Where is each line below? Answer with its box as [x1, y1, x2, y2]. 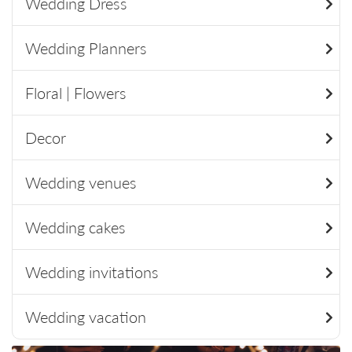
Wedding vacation [25, 307, 146, 327]
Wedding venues [25, 173, 137, 192]
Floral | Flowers [25, 83, 126, 103]
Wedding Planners [25, 38, 147, 58]
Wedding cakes [25, 218, 126, 237]
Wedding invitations [25, 262, 159, 282]
